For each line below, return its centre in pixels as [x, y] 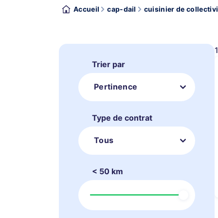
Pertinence [116, 87]
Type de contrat [122, 118]
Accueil [87, 9]
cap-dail [122, 9]
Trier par [109, 64]
